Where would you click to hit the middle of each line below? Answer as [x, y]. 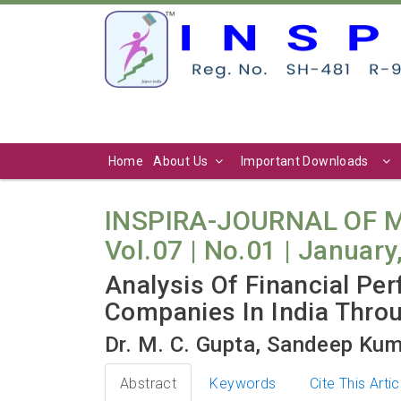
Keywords [243, 383]
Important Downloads [304, 161]
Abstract [149, 383]
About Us [181, 161]
